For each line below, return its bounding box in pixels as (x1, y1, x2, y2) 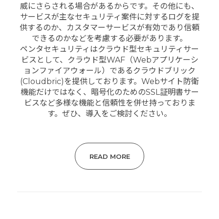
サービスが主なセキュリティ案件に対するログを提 (20, 12, 199, 22)
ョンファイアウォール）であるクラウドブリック (23, 66, 196, 75)
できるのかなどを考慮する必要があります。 (32, 33, 187, 43)
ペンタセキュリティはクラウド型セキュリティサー (20, 44, 199, 54)
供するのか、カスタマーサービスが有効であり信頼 (20, 22, 199, 32)
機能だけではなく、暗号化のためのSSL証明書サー (20, 87, 199, 97)
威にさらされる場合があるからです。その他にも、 (20, 1, 199, 11)
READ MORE (89, 152, 130, 160)
